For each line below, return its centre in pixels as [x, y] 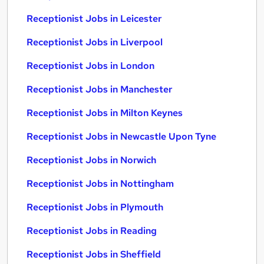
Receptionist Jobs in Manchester [99, 89]
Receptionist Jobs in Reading [92, 231]
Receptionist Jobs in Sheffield [94, 254]
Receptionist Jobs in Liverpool [95, 42]
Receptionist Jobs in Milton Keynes [105, 113]
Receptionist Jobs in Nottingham [100, 184]
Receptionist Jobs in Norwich [91, 160]
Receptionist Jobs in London [90, 66]
